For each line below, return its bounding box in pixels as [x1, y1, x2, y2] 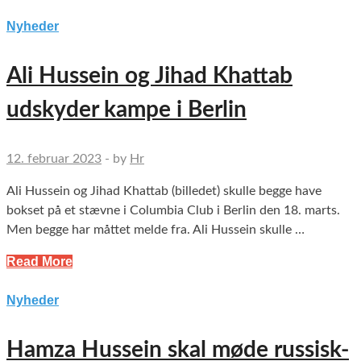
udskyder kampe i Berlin [6, 98, 247, 122]
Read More [6, 255, 73, 269]
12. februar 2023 [6, 152, 102, 166]
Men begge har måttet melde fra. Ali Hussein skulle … [6, 223, 305, 237]
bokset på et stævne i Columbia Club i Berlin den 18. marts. [6, 204, 340, 218]
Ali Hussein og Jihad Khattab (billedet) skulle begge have [6, 185, 322, 198]
